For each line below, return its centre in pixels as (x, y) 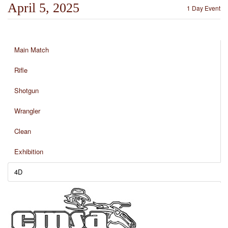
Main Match (32, 50)
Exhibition (29, 151)
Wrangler (27, 111)
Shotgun (26, 90)
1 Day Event (204, 8)
